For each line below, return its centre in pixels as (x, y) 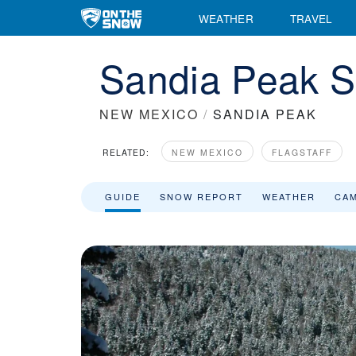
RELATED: (126, 152)
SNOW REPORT (201, 196)
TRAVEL (311, 18)
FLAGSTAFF (302, 152)
